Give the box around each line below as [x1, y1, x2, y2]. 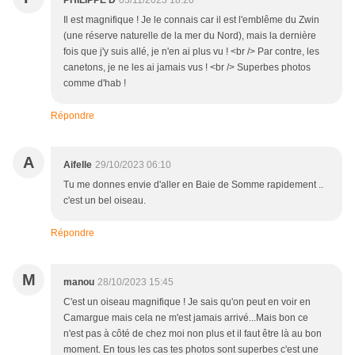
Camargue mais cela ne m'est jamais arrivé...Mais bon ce [63, 312, 308, 324]
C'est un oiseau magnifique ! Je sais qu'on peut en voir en [63, 296, 311, 308]
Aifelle [63, 159, 92, 171]
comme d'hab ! [63, 78, 126, 90]
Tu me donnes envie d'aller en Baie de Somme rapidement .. [63, 179, 323, 191]
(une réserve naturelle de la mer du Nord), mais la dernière [63, 30, 316, 42]
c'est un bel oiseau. [63, 195, 146, 207]
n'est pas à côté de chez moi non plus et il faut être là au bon [63, 328, 322, 340]
